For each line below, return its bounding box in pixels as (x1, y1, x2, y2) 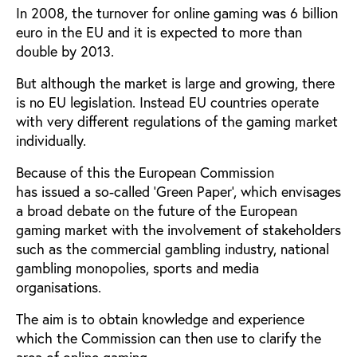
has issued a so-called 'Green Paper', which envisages (16, 181, 341, 201)
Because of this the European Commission (16, 162, 274, 182)
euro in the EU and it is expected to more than (16, 22, 302, 41)
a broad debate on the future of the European (16, 200, 297, 220)
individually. (16, 130, 86, 150)
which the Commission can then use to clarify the (16, 328, 321, 347)
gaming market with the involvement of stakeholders (16, 219, 341, 239)
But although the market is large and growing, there (16, 73, 335, 92)
